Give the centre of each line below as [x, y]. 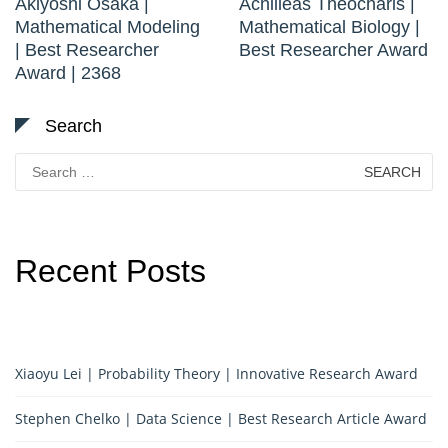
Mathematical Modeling [107, 26]
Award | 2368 [68, 72]
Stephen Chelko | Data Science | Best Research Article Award [221, 418]
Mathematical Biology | [329, 26]
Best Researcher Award [333, 49]
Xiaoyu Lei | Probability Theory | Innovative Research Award [216, 373]
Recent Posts [110, 270]
